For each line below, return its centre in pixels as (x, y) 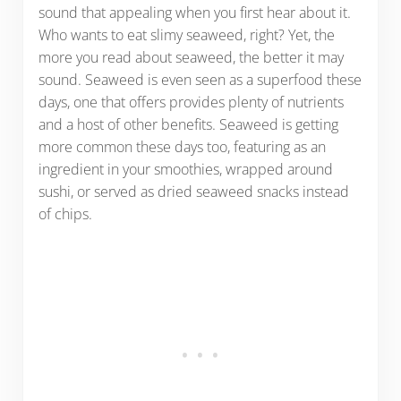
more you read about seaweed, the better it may (191, 57)
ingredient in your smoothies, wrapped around (185, 169)
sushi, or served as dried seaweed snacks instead (193, 191)
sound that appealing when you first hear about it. (194, 12)
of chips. (68, 213)
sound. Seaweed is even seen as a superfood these (200, 79)
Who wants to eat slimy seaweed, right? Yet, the (186, 34)
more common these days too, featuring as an (182, 146)
